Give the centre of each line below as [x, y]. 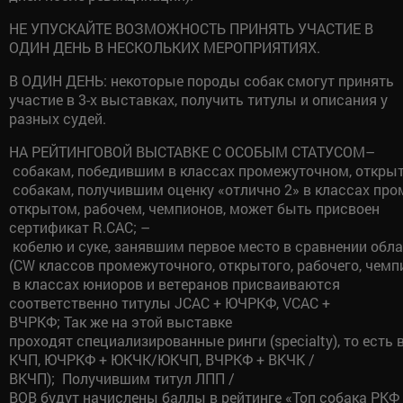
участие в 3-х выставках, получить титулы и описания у [198, 99]
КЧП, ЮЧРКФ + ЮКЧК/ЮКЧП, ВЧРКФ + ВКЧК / [162, 359]
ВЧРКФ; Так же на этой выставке [121, 321]
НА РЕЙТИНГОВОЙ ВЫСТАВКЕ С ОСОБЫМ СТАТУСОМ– [192, 151]
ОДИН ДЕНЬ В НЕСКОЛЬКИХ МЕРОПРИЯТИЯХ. [165, 47]
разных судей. [58, 118]
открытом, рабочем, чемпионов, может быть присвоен [194, 208]
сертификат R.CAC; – [80, 227]
